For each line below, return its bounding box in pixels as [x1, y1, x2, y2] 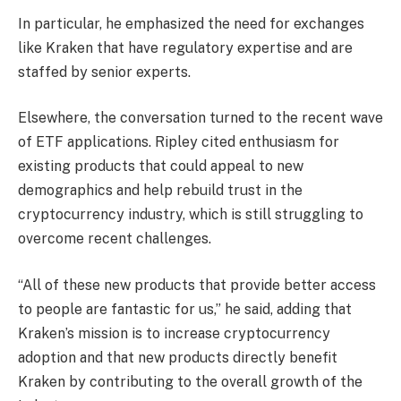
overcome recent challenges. [18, 230, 211, 248]
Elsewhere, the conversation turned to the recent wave [18, 109, 383, 127]
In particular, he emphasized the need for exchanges [18, 14, 364, 32]
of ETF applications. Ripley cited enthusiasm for [18, 133, 339, 151]
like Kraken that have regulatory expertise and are [18, 38, 353, 56]
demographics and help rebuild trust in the [18, 182, 303, 200]
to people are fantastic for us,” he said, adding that [18, 300, 352, 318]
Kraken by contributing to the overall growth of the [18, 372, 363, 390]
